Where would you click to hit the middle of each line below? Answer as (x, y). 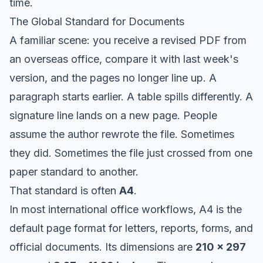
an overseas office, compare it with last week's (124, 59)
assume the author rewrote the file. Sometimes (122, 134)
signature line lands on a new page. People (113, 115)
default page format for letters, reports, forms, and (131, 228)
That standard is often (64, 190)
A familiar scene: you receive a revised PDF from (128, 40)
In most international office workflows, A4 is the (126, 209)
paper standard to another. (74, 171)
